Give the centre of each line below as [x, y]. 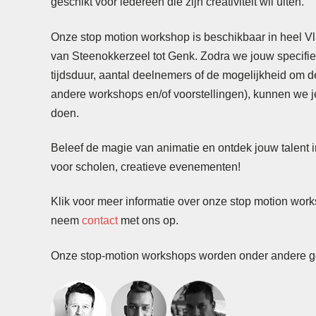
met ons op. [148, 221]
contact [100, 221]
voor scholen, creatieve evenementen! [146, 166]
